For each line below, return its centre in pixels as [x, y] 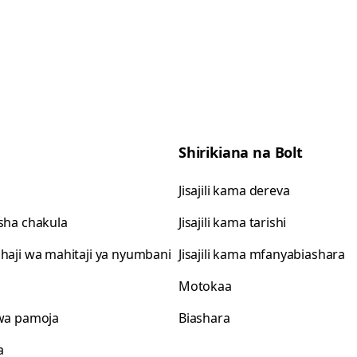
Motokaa [205, 286]
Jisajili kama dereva [234, 190]
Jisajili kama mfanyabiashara [262, 254]
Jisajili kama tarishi [233, 222]
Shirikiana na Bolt [241, 152]
